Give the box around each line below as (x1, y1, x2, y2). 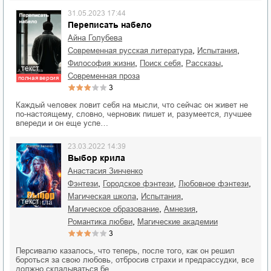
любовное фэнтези (184, 179, 249, 188)
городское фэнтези (106, 179, 174, 188)
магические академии (144, 217, 218, 226)
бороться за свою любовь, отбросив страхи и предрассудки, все (16, 255, 254, 264)
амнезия (169, 204, 195, 214)
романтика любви (73, 217, 132, 226)
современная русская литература (73, 46, 192, 55)
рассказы (191, 59, 221, 68)
